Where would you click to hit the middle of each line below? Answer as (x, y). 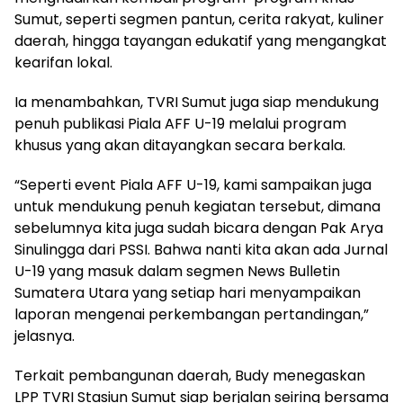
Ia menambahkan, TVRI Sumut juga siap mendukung (197, 102)
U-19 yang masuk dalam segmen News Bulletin (177, 271)
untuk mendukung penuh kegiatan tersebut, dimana (197, 206)
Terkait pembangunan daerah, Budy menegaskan (190, 375)
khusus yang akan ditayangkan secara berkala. (180, 145)
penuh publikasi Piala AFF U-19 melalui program (180, 123)
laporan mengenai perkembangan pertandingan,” (192, 314)
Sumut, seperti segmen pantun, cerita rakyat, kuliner (199, 19)
